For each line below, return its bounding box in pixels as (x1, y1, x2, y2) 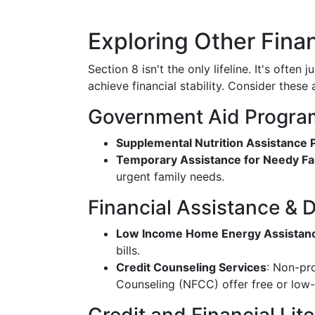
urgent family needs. (116, 169, 224, 184)
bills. (116, 243, 140, 257)
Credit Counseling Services (116, 260, 266, 274)
